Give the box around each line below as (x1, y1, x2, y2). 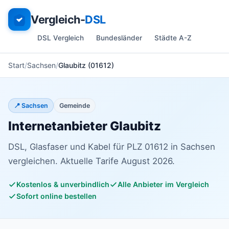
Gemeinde (59, 102, 90, 109)
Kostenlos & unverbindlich (16, 180, 109, 189)
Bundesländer (96, 34, 142, 42)
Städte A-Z (154, 34, 192, 42)
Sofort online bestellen (16, 192, 97, 200)
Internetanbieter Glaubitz (8, 119, 161, 133)
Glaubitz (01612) (58, 61, 114, 70)
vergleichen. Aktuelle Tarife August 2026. (8, 156, 175, 166)
